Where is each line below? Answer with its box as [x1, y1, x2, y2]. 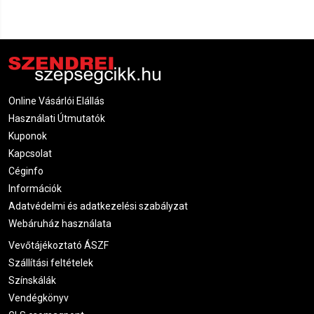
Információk [8, 182, 62, 194]
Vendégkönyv [8, 292, 69, 303]
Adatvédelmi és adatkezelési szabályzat [8, 200, 188, 212]
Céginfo [8, 165, 43, 177]
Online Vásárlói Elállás [8, 95, 104, 107]
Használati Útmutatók [8, 112, 105, 124]
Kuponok [8, 130, 47, 142]
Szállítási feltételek [8, 257, 93, 268]
